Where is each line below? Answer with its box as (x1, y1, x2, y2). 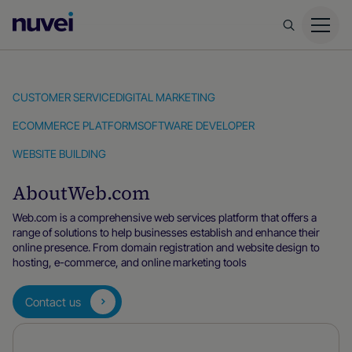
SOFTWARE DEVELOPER (137, 119, 255, 132)
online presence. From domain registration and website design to (13, 240, 320, 254)
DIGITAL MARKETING (115, 90, 215, 104)
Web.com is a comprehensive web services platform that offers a (13, 211, 317, 224)
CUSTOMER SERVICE (13, 90, 115, 104)
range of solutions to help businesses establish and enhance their (13, 225, 320, 239)
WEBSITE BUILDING (13, 147, 106, 160)
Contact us (25, 294, 81, 310)
